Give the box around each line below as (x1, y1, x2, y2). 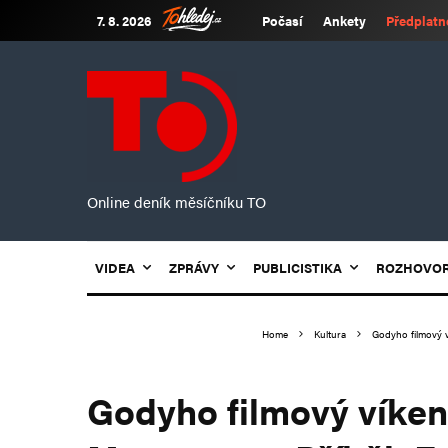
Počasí (262, 11, 303, 30)
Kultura (314, 327, 346, 341)
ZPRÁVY (169, 258, 219, 277)
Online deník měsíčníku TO (87, 191, 266, 212)
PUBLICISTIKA (253, 258, 342, 277)
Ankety (323, 11, 366, 30)
